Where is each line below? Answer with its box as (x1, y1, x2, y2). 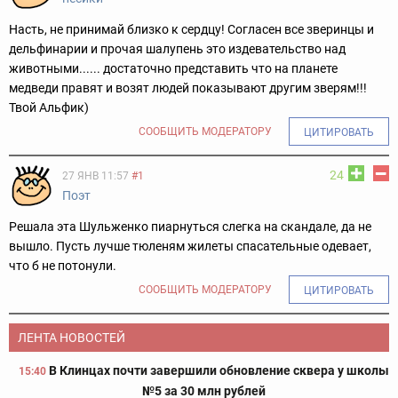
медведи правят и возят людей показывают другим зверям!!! (9, 81, 367, 96)
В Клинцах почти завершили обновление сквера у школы (48, 363, 389, 378)
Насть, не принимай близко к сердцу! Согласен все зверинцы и (9, 22, 374, 37)
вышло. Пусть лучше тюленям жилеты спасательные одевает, (9, 239, 371, 254)
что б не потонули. (9, 259, 116, 274)
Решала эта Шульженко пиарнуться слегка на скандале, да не (9, 219, 371, 235)
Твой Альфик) (9, 100, 89, 115)
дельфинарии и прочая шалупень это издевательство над (9, 42, 346, 57)
